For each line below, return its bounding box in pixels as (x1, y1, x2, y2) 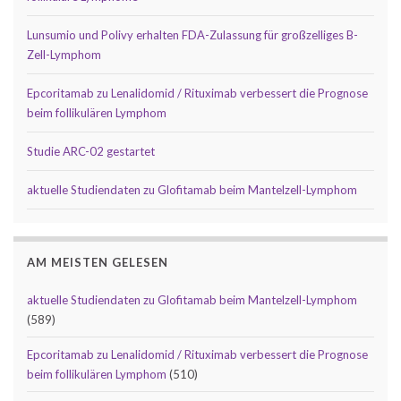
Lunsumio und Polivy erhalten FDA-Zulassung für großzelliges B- (27, 27, 358, 42)
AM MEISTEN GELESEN (27, 254, 168, 269)
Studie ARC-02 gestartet (27, 143, 155, 158)
